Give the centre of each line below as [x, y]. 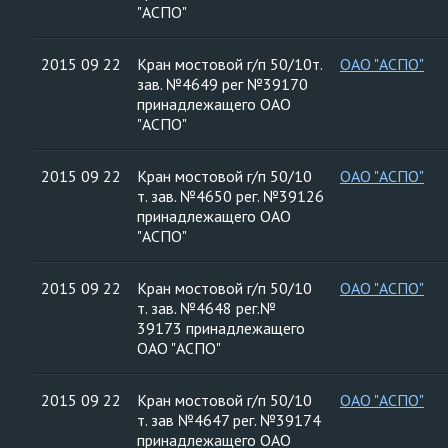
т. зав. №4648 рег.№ [206, 308]
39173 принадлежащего [221, 328]
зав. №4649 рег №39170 [222, 84]
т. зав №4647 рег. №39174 [229, 420]
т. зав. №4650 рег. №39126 [230, 196]
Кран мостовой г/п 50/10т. [230, 64]
